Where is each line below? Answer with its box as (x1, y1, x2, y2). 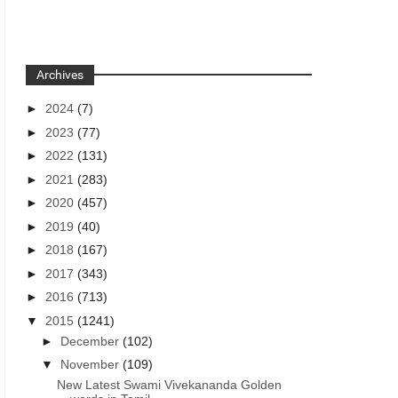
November (60, 357, 123, 371)
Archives (36, 68, 84, 82)
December (60, 333, 123, 348)
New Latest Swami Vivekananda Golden (57, 378, 283, 392)
